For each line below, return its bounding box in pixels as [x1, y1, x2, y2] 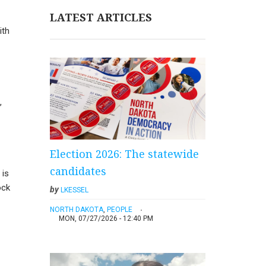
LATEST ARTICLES [49, 10, 152, 25]
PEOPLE [106, 205, 132, 214]
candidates [49, 164, 106, 179]
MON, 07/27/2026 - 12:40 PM [58, 214, 153, 223]
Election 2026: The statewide [49, 147, 199, 161]
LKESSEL [60, 186, 88, 195]
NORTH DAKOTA [49, 205, 103, 214]
